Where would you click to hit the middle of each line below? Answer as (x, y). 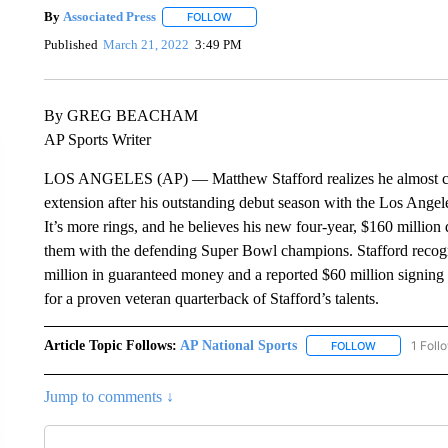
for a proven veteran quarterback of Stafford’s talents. (211, 298)
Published (70, 45)
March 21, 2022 (146, 45)
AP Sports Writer (97, 139)
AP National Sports (238, 345)
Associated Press (109, 16)
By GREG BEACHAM (120, 115)
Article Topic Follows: (110, 345)
